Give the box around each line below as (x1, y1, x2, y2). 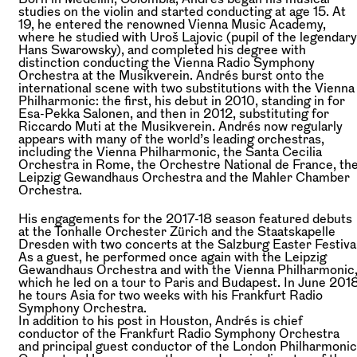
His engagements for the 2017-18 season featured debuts (18, 211, 352, 225)
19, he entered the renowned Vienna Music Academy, (18, 17, 326, 30)
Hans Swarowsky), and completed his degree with (18, 42, 306, 56)
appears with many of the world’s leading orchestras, (18, 131, 324, 145)
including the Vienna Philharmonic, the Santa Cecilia (18, 144, 322, 158)
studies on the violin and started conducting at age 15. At (18, 4, 346, 18)
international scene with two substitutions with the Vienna (18, 80, 355, 94)
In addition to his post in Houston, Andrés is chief (18, 313, 303, 327)
